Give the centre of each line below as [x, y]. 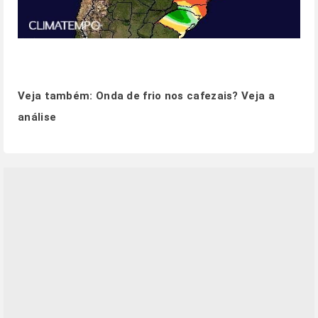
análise [37, 117]
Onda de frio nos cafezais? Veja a [185, 96]
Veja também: [57, 96]
